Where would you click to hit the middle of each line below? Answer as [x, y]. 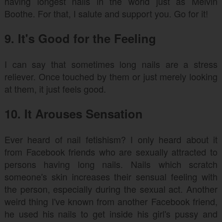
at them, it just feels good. [55, 89]
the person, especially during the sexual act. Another [111, 189]
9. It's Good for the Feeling [82, 38]
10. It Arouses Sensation [73, 113]
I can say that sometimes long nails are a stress [111, 64]
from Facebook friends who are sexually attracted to [111, 152]
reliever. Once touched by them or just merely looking [111, 76]
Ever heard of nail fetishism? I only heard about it [111, 139]
